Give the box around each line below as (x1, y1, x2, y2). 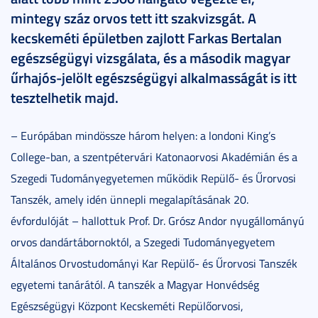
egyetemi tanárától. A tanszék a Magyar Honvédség (11, 276, 259, 292)
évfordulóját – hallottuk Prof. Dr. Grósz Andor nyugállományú (11, 212, 305, 229)
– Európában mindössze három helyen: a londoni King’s (11, 127, 275, 143)
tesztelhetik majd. (11, 87, 119, 107)
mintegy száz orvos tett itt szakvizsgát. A (11, 7, 256, 28)
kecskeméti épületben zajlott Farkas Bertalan (11, 27, 282, 48)
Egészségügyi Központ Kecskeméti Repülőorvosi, (11, 297, 243, 314)
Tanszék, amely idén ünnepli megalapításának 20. (11, 191, 248, 207)
